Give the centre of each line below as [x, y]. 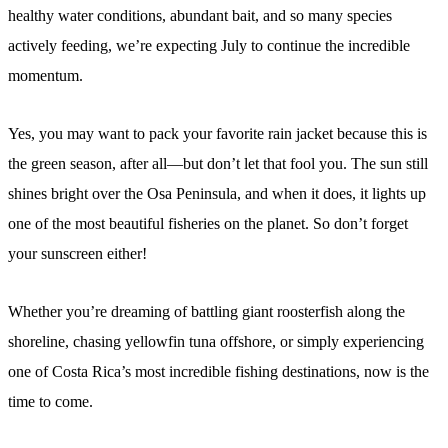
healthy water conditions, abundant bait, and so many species [200, 16]
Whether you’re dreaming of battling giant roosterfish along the [206, 312]
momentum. [45, 76]
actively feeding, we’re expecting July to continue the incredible [209, 46]
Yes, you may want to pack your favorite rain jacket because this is [217, 134]
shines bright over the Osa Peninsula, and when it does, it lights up [217, 194]
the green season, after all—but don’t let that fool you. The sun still [218, 164]
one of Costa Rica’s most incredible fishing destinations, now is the [218, 372]
